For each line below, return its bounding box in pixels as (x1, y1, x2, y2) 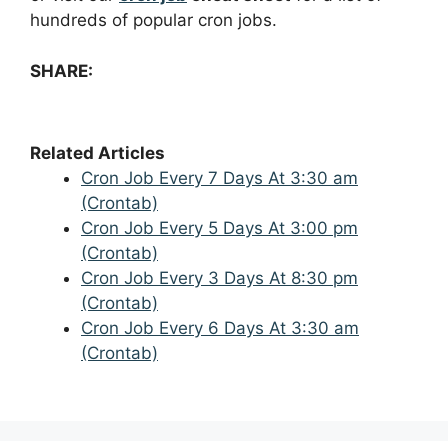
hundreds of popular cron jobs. (30, 10, 277, 31)
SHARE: (30, 60, 93, 81)
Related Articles (30, 142, 165, 163)
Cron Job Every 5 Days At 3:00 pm (81, 217, 358, 238)
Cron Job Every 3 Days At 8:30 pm (81, 267, 358, 288)
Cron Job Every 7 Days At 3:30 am (81, 167, 358, 188)
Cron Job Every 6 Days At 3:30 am (81, 317, 359, 338)
